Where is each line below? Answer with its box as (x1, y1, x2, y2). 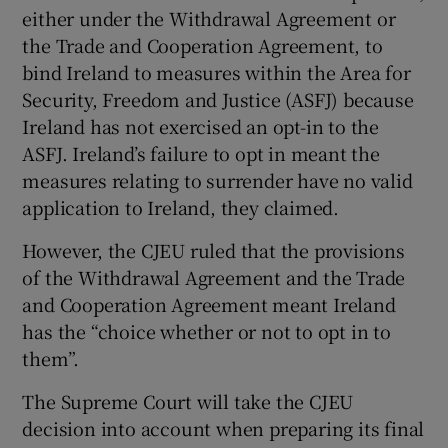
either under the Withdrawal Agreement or (22, 4, 396, 31)
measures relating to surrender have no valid (22, 166, 413, 193)
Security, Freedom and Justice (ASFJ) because (22, 85, 414, 112)
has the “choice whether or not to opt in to (22, 317, 391, 344)
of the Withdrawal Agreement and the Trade (22, 263, 406, 290)
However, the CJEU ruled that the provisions (22, 236, 405, 263)
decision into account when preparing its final (22, 414, 425, 441)
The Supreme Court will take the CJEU (22, 387, 354, 414)
